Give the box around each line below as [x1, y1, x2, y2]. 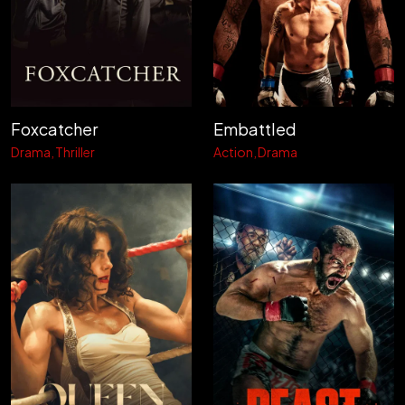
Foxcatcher [11, 118, 98, 139]
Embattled [213, 118, 297, 139]
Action [213, 144, 253, 160]
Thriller [55, 144, 95, 160]
